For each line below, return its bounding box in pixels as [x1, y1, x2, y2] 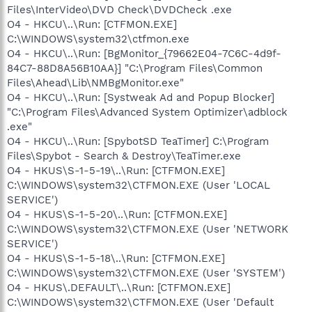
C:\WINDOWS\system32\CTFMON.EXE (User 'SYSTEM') [7, 266, 285, 279]
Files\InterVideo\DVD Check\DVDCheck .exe [7, 3, 232, 16]
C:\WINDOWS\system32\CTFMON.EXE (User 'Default [7, 295, 274, 309]
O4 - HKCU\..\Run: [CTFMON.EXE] [7, 17, 177, 31]
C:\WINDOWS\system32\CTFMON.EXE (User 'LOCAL [7, 178, 270, 192]
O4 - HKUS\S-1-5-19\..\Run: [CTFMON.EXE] [7, 164, 225, 177]
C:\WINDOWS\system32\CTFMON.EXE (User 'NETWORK [7, 222, 288, 235]
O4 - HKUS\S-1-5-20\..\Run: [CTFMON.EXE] [7, 208, 227, 221]
